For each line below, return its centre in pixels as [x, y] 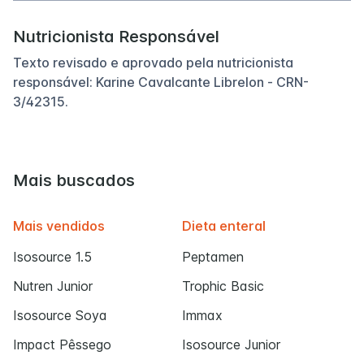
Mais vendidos [59, 226]
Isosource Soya [60, 316]
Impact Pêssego [62, 345]
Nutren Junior [53, 286]
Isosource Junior [231, 345]
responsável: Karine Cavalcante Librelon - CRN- [161, 82]
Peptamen [213, 257]
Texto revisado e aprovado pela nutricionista [153, 63]
